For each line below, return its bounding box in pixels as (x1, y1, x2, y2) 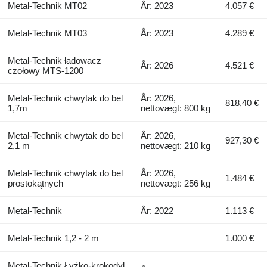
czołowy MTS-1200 (7, 65, 83, 76)
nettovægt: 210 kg (141, 140, 211, 151)
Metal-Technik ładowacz (7, 55, 101, 66)
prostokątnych (7, 178, 63, 188)
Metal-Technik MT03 (7, 27, 87, 38)
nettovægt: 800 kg (141, 103, 211, 113)
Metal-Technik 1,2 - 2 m (7, 232, 99, 243)
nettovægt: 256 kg (141, 178, 211, 188)
